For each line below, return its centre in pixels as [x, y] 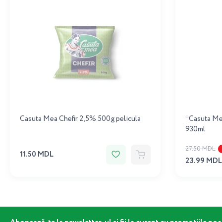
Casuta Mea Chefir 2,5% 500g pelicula [80, 119]
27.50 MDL [200, 149]
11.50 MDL [37, 154]
